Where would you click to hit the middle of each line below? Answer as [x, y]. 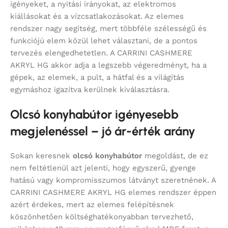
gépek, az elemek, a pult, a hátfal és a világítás [97, 78]
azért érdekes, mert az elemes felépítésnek [92, 205]
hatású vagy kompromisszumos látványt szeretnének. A [113, 180]
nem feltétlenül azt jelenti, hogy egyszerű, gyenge [103, 168]
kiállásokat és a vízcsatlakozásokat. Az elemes [97, 17]
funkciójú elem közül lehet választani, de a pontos [104, 41]
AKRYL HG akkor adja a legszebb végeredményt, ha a [108, 65]
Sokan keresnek [41, 156]
